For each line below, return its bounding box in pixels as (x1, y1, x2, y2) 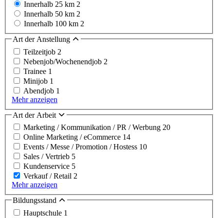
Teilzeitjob (23, 47, 57, 56)
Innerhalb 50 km (24, 10, 76, 18)
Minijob (23, 76, 50, 85)
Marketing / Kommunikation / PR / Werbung (23, 123, 163, 132)
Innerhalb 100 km (24, 19, 80, 28)
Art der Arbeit (13, 110, 58, 119)
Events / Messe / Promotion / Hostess (23, 143, 139, 151)
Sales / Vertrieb (23, 152, 72, 161)
